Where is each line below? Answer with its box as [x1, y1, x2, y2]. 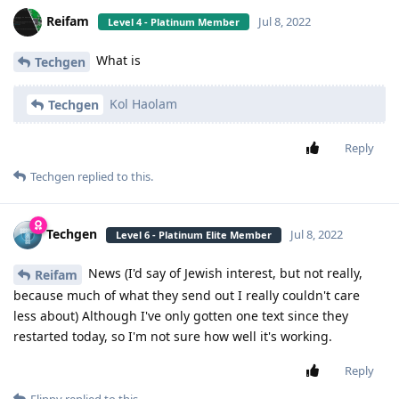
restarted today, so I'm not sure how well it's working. [13, 328, 332, 346]
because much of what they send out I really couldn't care [13, 287, 360, 305]
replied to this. [75, 168, 153, 185]
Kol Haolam [106, 94, 177, 112]
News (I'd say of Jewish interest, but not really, [85, 265, 362, 282]
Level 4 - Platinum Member [108, 14, 240, 28]
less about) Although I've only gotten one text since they [13, 307, 348, 325]
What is [93, 51, 141, 69]
